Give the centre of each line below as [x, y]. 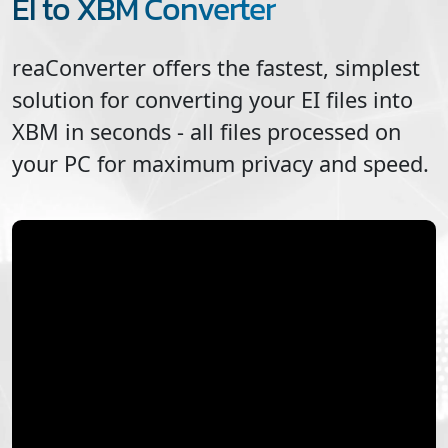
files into [366, 99]
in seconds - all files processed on [230, 131]
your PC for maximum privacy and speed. [220, 163]
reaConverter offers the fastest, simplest [216, 67]
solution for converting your [156, 99]
